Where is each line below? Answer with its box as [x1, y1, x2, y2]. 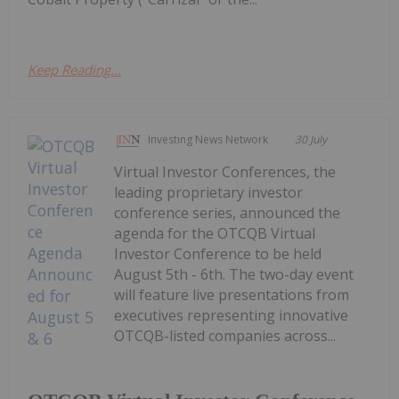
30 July [295, 132, 328, 148]
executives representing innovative [114, 305, 349, 326]
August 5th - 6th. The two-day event [114, 265, 354, 285]
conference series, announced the [114, 203, 341, 224]
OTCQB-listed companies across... [114, 326, 337, 346]
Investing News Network [148, 132, 269, 148]
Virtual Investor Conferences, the [114, 162, 337, 183]
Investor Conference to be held [114, 244, 322, 265]
